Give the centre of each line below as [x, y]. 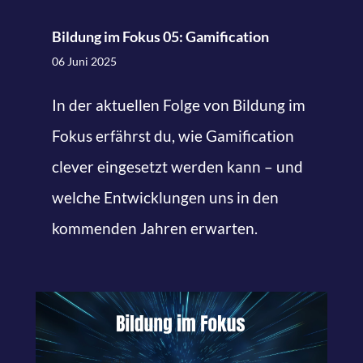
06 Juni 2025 [84, 62]
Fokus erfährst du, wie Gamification [173, 136]
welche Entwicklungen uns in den [165, 198]
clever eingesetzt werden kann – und [177, 167]
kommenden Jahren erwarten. [154, 228]
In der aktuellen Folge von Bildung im [178, 105]
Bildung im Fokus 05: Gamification [160, 37]
